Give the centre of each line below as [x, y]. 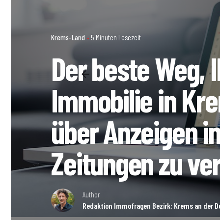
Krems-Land [68, 37]
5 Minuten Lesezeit [116, 37]
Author [91, 194]
